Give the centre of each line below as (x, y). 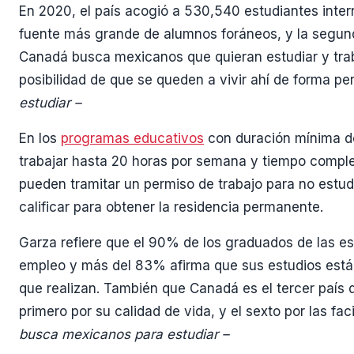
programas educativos (132, 139)
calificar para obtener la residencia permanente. (171, 207)
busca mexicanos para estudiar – (124, 335)
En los (40, 139)
